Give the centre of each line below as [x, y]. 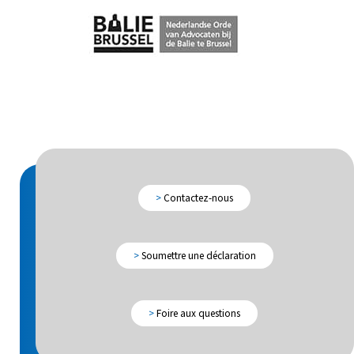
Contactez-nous [198, 198]
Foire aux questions [198, 314]
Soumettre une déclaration [197, 256]
